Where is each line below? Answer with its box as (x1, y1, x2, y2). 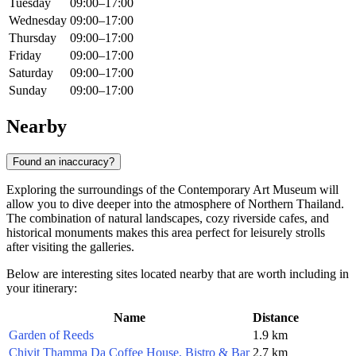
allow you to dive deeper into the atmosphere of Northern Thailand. (6, 196, 344, 211)
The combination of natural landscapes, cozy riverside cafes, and (6, 211, 329, 225)
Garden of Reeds (9, 327, 94, 342)
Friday (9, 48, 41, 63)
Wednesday (9, 14, 67, 28)
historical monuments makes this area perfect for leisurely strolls (6, 225, 325, 239)
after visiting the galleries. (6, 239, 134, 253)
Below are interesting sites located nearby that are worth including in (6, 266, 349, 281)
